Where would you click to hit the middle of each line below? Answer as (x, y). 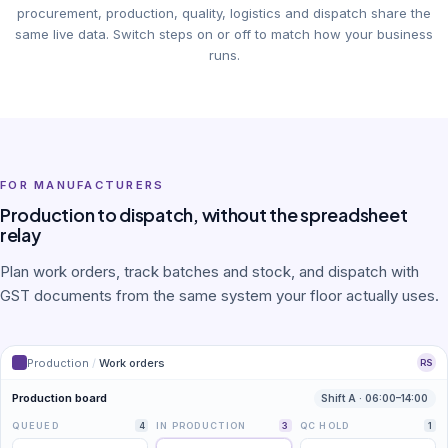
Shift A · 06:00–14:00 (375, 398)
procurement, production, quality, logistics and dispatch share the (224, 12)
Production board (60, 398)
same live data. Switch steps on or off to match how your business (224, 33)
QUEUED (35, 426)
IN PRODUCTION (201, 426)
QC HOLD (324, 426)
